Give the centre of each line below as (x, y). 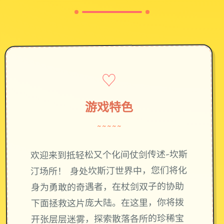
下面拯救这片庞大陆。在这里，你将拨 (107, 204)
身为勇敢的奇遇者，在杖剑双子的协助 (107, 188)
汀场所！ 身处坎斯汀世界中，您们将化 (109, 172)
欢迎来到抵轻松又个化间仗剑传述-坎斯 (109, 156)
